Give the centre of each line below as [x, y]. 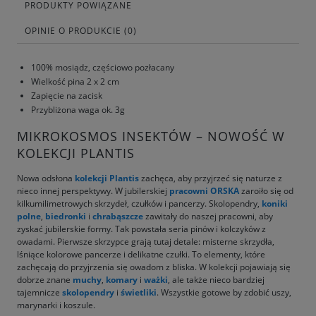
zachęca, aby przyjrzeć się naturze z [211, 178]
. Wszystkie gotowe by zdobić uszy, [224, 292]
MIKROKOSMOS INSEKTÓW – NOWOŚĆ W [151, 136]
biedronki [66, 216]
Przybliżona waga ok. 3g [78, 110]
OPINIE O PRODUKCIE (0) [81, 31]
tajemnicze [39, 292]
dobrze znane [45, 279]
